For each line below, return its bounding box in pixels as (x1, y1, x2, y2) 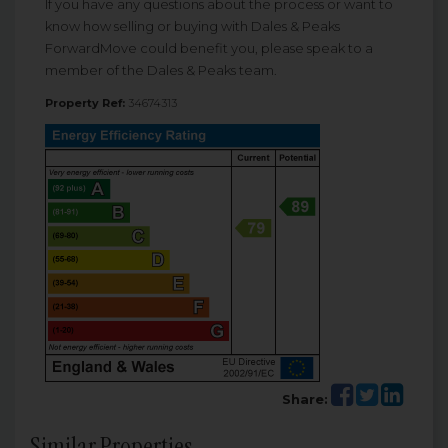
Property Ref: (45, 96, 125, 111)
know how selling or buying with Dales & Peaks (45, 18, 340, 35)
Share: (282, 391, 328, 408)
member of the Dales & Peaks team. (45, 62, 277, 79)
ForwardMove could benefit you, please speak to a (45, 40, 373, 57)
